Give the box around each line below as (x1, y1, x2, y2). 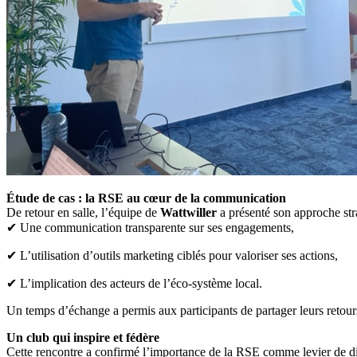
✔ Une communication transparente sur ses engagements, (6, 220, 294, 234)
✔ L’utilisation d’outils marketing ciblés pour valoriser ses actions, (6, 248, 338, 262)
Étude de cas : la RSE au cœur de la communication (6, 190, 286, 205)
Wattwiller (160, 205, 217, 219)
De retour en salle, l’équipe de (6, 205, 160, 219)
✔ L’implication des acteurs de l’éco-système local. (6, 276, 262, 290)
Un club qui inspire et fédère (6, 330, 159, 344)
